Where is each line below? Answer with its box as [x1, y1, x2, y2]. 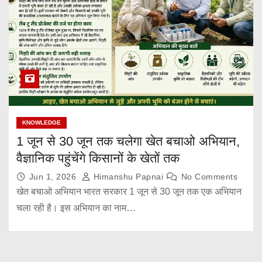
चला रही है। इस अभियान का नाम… [16, 202, 136, 213]
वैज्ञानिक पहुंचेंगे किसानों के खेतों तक [16, 150, 180, 166]
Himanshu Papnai [91, 171, 166, 181]
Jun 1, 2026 [29, 171, 79, 181]
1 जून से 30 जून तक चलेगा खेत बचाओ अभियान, [16, 133, 240, 149]
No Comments [181, 171, 238, 181]
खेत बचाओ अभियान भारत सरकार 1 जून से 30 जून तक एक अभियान [16, 186, 242, 196]
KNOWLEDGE [22, 119, 61, 126]
